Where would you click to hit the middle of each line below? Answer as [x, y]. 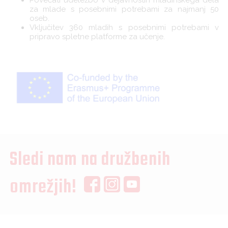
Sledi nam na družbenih [90, 160]
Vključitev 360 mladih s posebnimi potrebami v [124, 28]
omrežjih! [47, 187]
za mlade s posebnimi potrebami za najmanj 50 [124, 9]
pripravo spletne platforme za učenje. [97, 37]
